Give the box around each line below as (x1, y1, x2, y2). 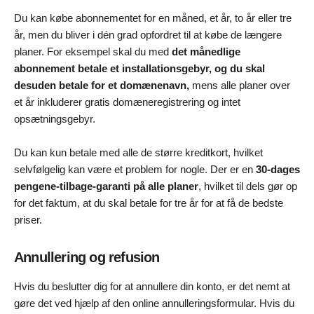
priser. (14, 213, 42, 226)
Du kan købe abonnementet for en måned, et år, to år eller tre (14, 11, 292, 24)
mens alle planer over (189, 78, 290, 91)
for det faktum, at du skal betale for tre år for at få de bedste (14, 196, 283, 209)
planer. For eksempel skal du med (14, 45, 172, 57)
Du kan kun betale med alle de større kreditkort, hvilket (14, 146, 263, 158)
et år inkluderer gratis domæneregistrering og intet (14, 95, 240, 108)
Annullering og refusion (14, 249, 160, 265)
